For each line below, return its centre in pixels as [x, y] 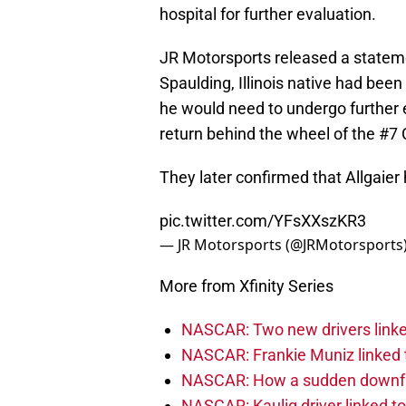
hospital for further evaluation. [268, 14]
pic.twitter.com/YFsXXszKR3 [263, 221]
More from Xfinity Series [246, 286]
